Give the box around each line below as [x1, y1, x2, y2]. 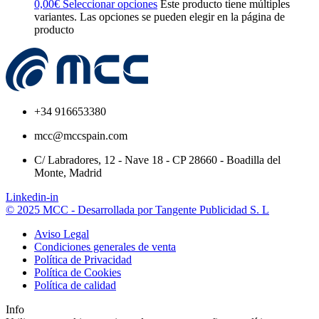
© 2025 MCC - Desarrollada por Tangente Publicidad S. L [6, 204, 269, 216]
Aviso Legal [34, 228, 89, 241]
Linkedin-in [6, 191, 58, 204]
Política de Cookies [34, 266, 121, 279]
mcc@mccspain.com [34, 130, 127, 142]
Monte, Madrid [34, 167, 102, 179]
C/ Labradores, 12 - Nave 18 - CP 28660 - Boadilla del [34, 154, 281, 167]
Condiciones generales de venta [34, 241, 176, 253]
